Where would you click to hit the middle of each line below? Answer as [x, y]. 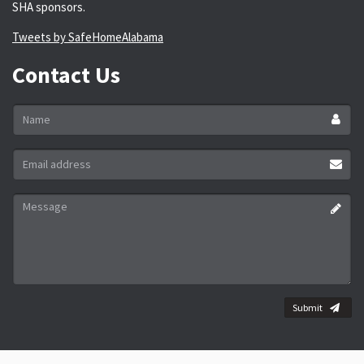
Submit [308, 308]
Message [36, 200]
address [34, 173]
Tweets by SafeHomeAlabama [88, 37]
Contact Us [66, 75]
